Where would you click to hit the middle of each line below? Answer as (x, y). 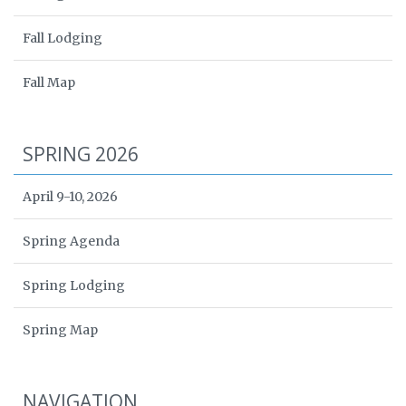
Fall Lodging (63, 39)
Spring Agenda (71, 242)
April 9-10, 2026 (70, 197)
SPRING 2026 (81, 155)
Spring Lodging (74, 286)
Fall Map (49, 83)
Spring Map (60, 330)
